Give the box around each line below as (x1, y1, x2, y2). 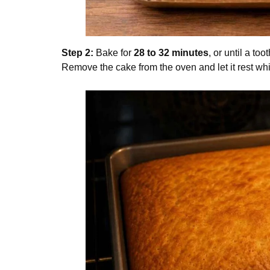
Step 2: (61, 47, 93, 58)
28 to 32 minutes (134, 47, 209, 58)
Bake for (93, 47, 134, 58)
